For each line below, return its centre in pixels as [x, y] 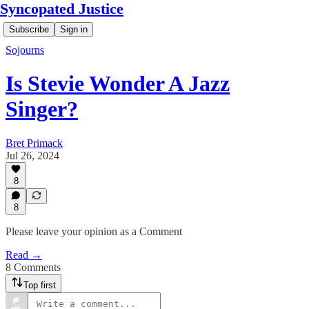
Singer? [42, 109]
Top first [40, 285]
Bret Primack [34, 143]
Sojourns [25, 50]
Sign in [74, 29]
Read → [24, 255]
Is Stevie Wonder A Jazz [118, 84]
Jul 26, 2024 [32, 155]
